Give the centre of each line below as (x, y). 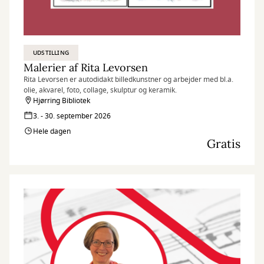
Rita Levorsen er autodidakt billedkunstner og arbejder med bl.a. (128, 80)
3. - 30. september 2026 (72, 116)
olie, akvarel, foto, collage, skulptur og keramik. (100, 90)
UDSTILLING (51, 53)
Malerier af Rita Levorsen (86, 67)
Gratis (224, 143)
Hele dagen (52, 131)
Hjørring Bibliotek (62, 101)
